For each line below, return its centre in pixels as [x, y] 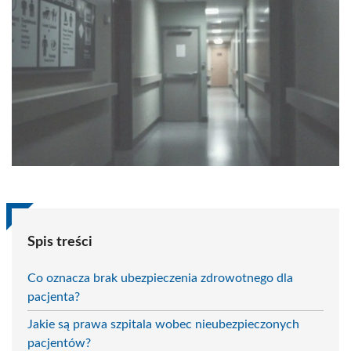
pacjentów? [59, 343]
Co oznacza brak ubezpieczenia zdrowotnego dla [160, 278]
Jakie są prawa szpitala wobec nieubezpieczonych [163, 324]
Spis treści [60, 242]
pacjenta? [54, 297]
